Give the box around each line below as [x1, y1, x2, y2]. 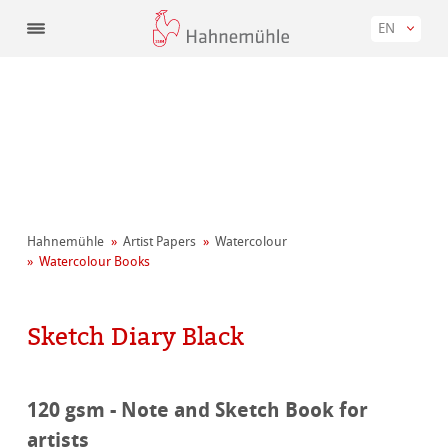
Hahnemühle [27, 234, 105, 250]
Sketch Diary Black [27, 319, 245, 354]
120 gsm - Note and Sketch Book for [27, 396, 369, 424]
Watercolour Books [39, 254, 151, 270]
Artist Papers [123, 234, 197, 250]
